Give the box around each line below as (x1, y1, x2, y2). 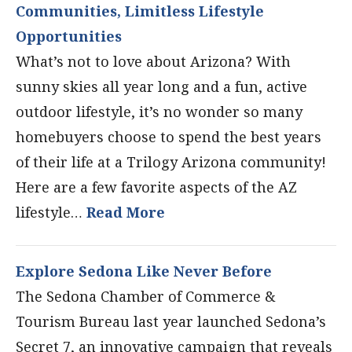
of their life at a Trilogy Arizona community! (16, 152, 326, 171)
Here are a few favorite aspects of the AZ (16, 178, 297, 196)
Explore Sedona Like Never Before (16, 262, 272, 280)
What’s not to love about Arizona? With (16, 52, 291, 71)
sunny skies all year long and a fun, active (16, 77, 307, 96)
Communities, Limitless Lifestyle (16, 2, 264, 20)
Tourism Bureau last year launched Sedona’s (16, 312, 326, 331)
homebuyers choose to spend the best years (16, 127, 321, 146)
